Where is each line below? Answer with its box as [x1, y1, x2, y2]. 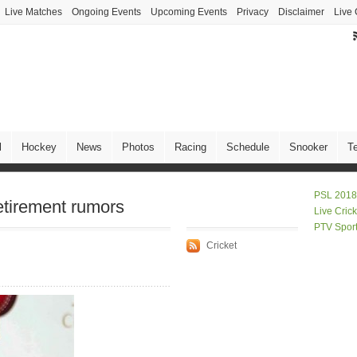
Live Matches [5, 6, 62, 18]
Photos [122, 141, 155, 153]
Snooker [289, 141, 328, 153]
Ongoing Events [72, 6, 141, 18]
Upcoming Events [151, 6, 227, 18]
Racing [175, 141, 206, 153]
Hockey [22, 141, 57, 153]
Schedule [226, 141, 269, 153]
